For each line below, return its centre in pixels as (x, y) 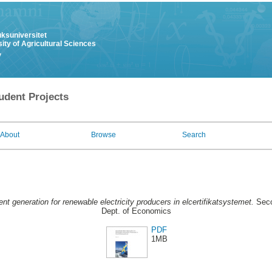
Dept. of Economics (136, 211)
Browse (104, 135)
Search (194, 135)
